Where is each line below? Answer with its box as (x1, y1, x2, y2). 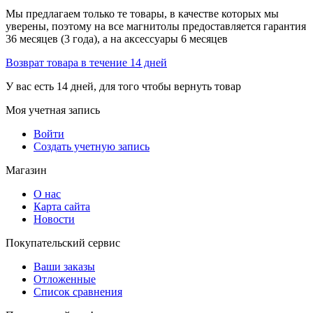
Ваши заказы (34, 260, 95, 272)
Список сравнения (34, 285, 122, 298)
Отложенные (34, 272, 96, 285)
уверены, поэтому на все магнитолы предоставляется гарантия (6, 20, 306, 32)
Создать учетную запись (34, 140, 150, 152)
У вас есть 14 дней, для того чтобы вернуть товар (6, 80, 241, 92)
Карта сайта (34, 200, 90, 212)
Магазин (6, 163, 47, 176)
